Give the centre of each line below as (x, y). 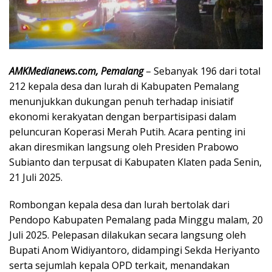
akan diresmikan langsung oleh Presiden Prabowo (124, 147)
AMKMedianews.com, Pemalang (76, 71)
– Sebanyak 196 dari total (202, 71)
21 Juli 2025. (36, 178)
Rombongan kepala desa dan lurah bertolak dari (119, 205)
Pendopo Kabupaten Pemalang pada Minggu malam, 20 (136, 220)
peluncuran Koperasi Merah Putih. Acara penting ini (127, 132)
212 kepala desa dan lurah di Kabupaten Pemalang (124, 87)
